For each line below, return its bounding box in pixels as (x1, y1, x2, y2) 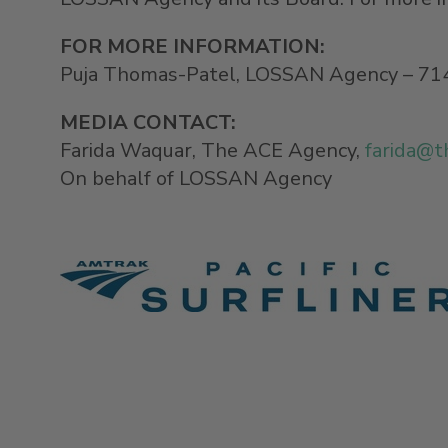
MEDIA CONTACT (60, 108, 231, 136)
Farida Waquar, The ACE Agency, (60, 136, 365, 164)
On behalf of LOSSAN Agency (60, 164, 332, 192)
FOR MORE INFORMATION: (60, 32, 335, 60)
